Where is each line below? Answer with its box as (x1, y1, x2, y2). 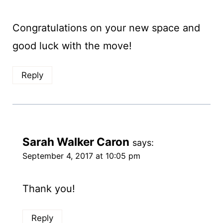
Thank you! (22, 183, 75, 195)
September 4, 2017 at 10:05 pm (22, 151, 140, 161)
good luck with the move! (12, 39, 132, 52)
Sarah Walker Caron (22, 135, 129, 149)
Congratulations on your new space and (12, 21, 200, 34)
